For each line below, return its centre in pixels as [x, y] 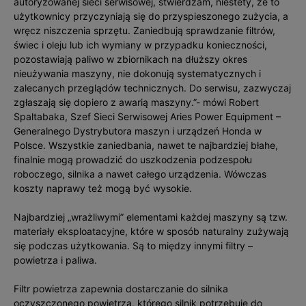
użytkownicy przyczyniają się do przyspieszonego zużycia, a [151, 16]
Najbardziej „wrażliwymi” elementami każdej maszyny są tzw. [151, 217]
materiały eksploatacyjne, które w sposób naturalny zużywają [151, 231]
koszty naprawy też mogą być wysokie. [103, 188]
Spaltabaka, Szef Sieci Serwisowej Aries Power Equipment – [147, 116]
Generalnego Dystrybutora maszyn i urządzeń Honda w [138, 131]
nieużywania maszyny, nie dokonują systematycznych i [137, 73]
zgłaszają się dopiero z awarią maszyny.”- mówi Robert [136, 102]
